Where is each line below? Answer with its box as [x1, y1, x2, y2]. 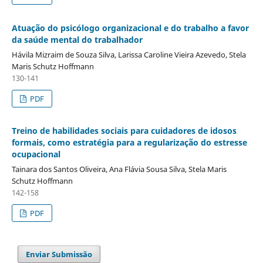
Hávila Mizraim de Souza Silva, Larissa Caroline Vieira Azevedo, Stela [11, 49, 246, 60]
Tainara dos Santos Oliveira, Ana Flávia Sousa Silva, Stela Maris [11, 163, 227, 174]
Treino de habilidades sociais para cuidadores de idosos [11, 124, 237, 136]
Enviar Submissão [26, 248, 93, 259]
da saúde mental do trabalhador [11, 33, 143, 45]
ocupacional [11, 148, 60, 160]
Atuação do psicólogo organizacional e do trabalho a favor [11, 22, 249, 33]
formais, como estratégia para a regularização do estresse [11, 136, 247, 148]
